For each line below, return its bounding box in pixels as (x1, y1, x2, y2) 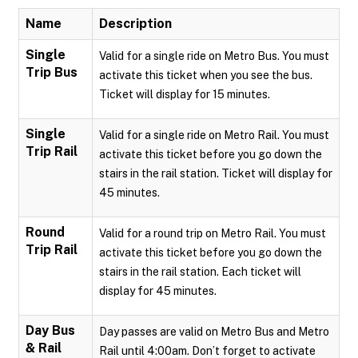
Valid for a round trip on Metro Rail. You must (99, 227, 326, 240)
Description (99, 16, 172, 31)
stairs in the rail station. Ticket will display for (99, 167, 332, 180)
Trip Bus (26, 65, 78, 80)
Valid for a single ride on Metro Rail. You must (99, 129, 329, 141)
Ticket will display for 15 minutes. (99, 88, 270, 101)
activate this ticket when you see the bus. (99, 69, 312, 82)
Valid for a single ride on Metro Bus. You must (99, 50, 329, 62)
